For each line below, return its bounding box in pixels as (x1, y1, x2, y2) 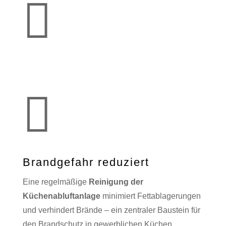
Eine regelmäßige (22, 178, 89, 187)
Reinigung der (88, 178, 143, 187)
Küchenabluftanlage (22, 192, 100, 201)
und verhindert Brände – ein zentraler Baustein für (22, 206, 200, 215)
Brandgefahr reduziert (22, 156, 149, 169)
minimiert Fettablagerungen (100, 192, 201, 201)
